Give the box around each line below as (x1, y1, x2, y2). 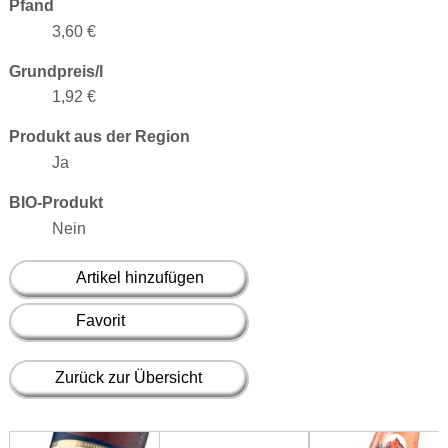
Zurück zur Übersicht (55, 368, 203, 386)
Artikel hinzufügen (75, 268, 204, 286)
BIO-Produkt (8, 193, 103, 211)
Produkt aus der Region (8, 128, 190, 146)
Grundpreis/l (8, 62, 103, 80)
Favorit (75, 311, 125, 329)
